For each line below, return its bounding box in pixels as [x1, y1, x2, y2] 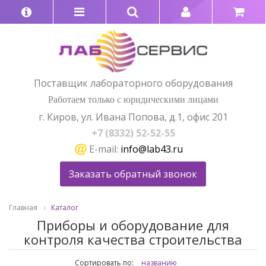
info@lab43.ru [120, 142, 183, 156]
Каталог [51, 202, 78, 213]
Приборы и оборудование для [37, 216, 229, 235]
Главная [9, 202, 37, 213]
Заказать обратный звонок [69, 167, 197, 181]
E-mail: [86, 142, 121, 156]
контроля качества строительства [24, 230, 242, 249]
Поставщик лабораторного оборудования [33, 76, 233, 90]
